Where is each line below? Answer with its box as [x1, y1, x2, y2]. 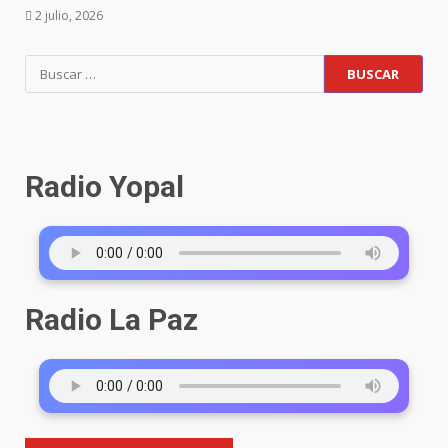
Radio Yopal [25, 169, 184, 204]
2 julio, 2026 [32, 7, 103, 24]
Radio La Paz [25, 302, 198, 337]
